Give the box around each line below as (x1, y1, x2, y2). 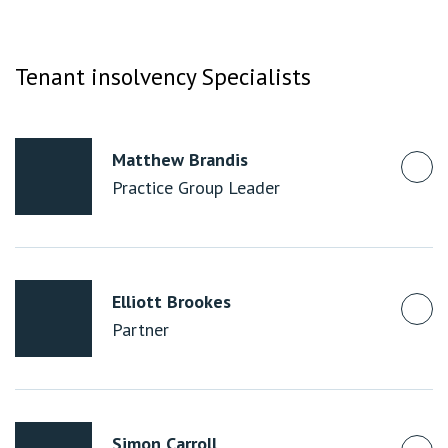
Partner (112, 318, 169, 341)
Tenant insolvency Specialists (15, 61, 311, 91)
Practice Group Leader (112, 176, 280, 199)
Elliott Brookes (112, 290, 231, 313)
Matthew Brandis (112, 148, 248, 171)
